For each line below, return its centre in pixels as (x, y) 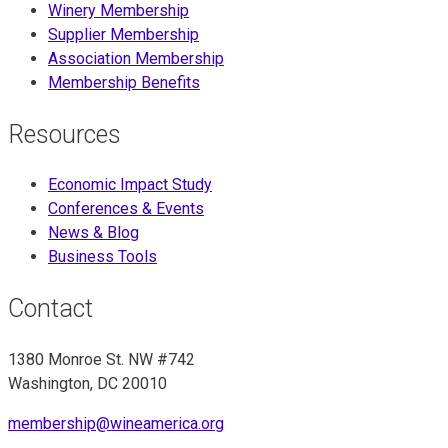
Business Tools (102, 257)
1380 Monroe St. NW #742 (101, 359)
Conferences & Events (126, 209)
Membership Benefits (124, 82)
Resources (64, 134)
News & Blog (93, 233)
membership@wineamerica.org (116, 423)
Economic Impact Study (130, 185)
